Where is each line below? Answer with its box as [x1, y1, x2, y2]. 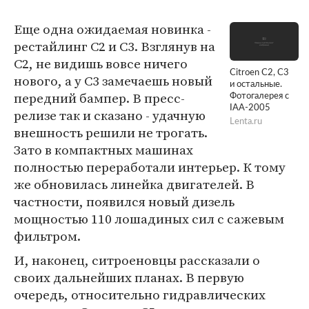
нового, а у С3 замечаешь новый [14, 72, 212, 90]
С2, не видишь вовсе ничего [14, 54, 188, 72]
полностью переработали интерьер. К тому [14, 158, 286, 176]
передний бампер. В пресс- [14, 89, 185, 107]
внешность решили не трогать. [14, 123, 208, 141]
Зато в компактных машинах [14, 141, 193, 159]
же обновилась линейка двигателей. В [14, 175, 255, 193]
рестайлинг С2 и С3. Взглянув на [14, 37, 215, 55]
